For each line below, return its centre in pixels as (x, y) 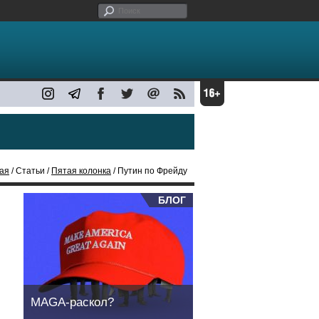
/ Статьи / (30, 171)
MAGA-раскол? (72, 302)
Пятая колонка (81, 171)
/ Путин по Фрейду (149, 171)
